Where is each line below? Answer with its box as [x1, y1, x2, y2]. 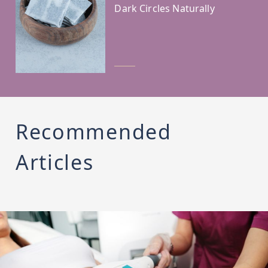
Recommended [15, 117, 172, 145]
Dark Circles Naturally [114, 1, 215, 15]
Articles [15, 148, 94, 176]
